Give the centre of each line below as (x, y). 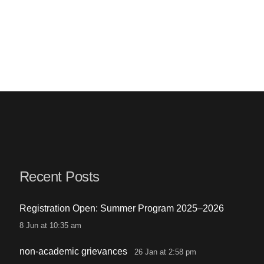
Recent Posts (59, 176)
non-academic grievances (73, 251)
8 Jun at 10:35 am (50, 225)
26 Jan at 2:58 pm (166, 252)
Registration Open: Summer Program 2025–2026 (121, 208)
